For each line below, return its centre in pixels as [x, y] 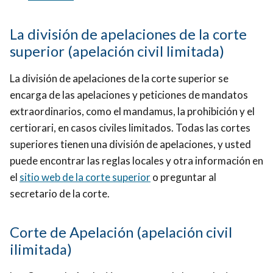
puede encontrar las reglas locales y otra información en [136, 161]
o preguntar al [183, 177]
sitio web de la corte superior [85, 177]
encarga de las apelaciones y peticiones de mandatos [129, 95]
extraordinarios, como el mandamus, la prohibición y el [132, 112]
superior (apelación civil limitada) [117, 51]
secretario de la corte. [60, 194]
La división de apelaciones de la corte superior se [119, 79]
